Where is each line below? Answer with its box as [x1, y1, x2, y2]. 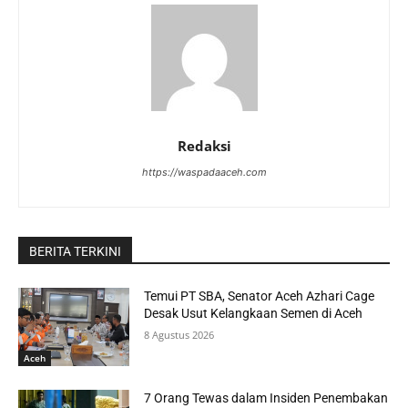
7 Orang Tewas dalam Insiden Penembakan [144, 390, 389, 405]
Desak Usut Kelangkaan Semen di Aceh [144, 306, 363, 321]
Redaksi [177, 137, 231, 155]
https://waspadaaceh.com [141, 166, 267, 178]
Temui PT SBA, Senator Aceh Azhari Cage [144, 289, 375, 303]
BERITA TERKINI [29, 244, 121, 259]
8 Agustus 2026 [144, 328, 215, 342]
